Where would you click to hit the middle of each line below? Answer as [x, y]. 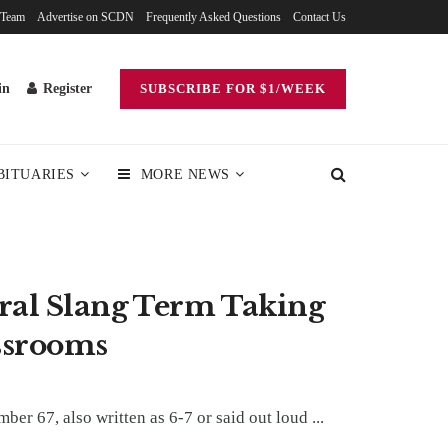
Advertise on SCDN [85, 17]
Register [65, 88]
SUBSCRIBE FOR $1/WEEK [233, 88]
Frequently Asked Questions [213, 17]
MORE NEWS [185, 174]
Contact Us [319, 17]
